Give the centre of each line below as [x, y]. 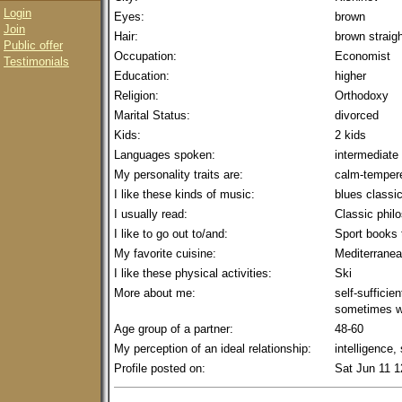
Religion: [136, 96]
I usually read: [151, 214]
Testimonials [36, 61]
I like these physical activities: [193, 273]
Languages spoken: [165, 155]
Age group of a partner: [174, 329]
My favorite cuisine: [165, 253]
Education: [142, 76]
